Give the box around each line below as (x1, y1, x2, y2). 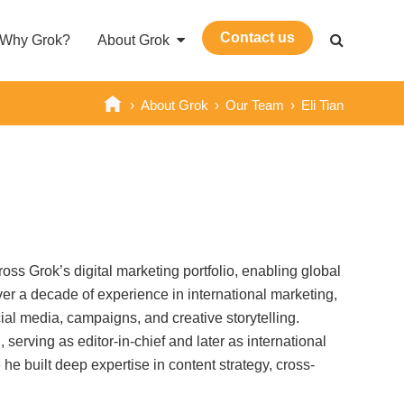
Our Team (225, 98, 284, 113)
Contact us (219, 30, 295, 45)
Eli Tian (300, 98, 344, 113)
